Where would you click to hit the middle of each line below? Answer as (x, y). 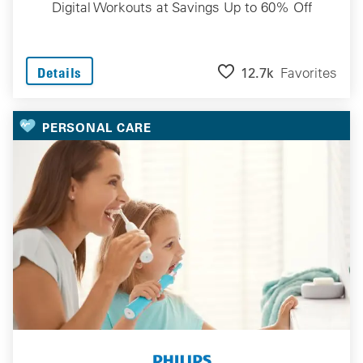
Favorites (309, 72)
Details (60, 73)
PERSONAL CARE (97, 127)
